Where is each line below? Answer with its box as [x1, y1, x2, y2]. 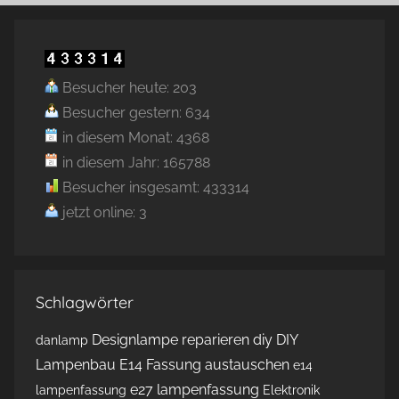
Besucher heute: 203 [59, 78, 197, 96]
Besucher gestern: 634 [59, 103, 210, 121]
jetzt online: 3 [59, 203, 147, 221]
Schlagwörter [36, 291, 134, 313]
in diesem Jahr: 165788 [59, 153, 210, 171]
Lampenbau [36, 355, 116, 373]
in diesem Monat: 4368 [59, 128, 209, 146]
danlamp [36, 332, 88, 347]
